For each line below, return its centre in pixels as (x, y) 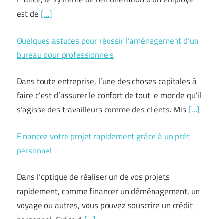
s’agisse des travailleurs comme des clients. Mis (102, 109)
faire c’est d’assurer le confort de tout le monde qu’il (109, 95)
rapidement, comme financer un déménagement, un (108, 191)
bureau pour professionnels (65, 55)
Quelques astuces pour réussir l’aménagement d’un (108, 40)
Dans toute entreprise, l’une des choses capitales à (107, 81)
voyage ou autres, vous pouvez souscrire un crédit (105, 205)
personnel (34, 150)
